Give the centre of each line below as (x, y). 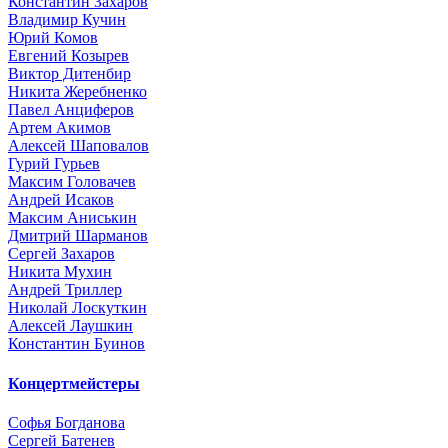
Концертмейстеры (74, 383)
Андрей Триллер (65, 290)
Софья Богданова (66, 422)
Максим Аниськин (72, 218)
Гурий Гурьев (54, 164)
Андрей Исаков (61, 200)
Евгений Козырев (68, 56)
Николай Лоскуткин (77, 308)
